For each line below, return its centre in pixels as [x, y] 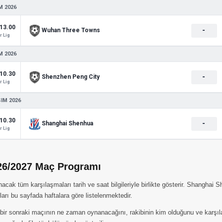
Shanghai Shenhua [67, 123]
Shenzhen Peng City [71, 77]
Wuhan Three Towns [71, 30]
